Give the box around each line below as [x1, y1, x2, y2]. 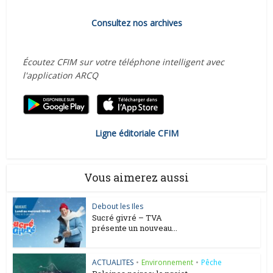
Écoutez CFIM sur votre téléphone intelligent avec [22, 55, 224, 68]
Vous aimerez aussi [84, 169, 189, 185]
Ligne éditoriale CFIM [94, 127, 179, 139]
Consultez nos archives [91, 16, 182, 29]
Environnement [141, 257, 194, 268]
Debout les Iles [92, 200, 144, 211]
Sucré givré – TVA [92, 211, 163, 223]
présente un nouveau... [92, 222, 178, 233]
